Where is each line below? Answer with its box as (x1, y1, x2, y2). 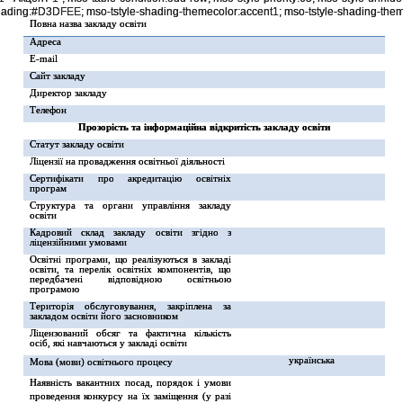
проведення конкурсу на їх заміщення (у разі (29, 391, 232, 401)
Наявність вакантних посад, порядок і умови (29, 378, 232, 388)
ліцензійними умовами (29, 237, 127, 247)
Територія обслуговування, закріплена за (29, 301, 232, 311)
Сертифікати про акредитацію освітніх (29, 174, 232, 184)
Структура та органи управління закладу (29, 201, 232, 210)
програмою (29, 284, 79, 294)
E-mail (29, 54, 58, 64)
